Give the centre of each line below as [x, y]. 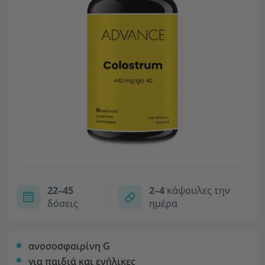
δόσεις [63, 203]
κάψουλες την [197, 190]
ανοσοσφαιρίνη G [69, 246]
